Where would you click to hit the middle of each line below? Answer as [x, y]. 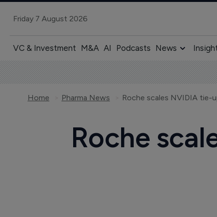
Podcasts [133, 48]
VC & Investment [44, 48]
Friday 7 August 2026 [50, 18]
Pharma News [85, 98]
